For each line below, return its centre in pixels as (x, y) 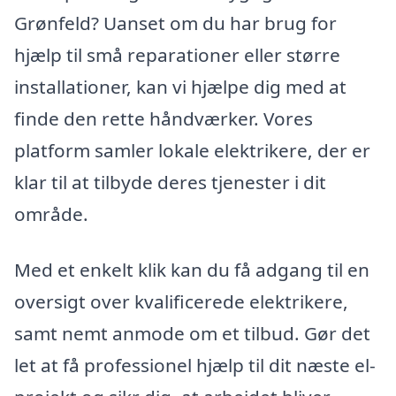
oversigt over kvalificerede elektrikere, (181, 302)
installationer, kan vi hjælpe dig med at (180, 86)
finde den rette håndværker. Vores (164, 118)
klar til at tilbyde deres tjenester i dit (170, 182)
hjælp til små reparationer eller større (177, 54)
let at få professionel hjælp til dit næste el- (195, 366)
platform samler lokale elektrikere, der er (192, 150)
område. (51, 213)
